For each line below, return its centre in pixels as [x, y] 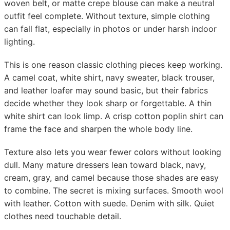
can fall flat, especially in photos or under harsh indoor [110, 29]
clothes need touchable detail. [63, 216]
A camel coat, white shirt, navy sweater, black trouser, [109, 78]
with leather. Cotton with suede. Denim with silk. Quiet [109, 203]
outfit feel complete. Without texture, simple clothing [107, 16]
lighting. [20, 42]
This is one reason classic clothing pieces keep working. [113, 65]
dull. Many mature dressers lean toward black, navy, [105, 165]
